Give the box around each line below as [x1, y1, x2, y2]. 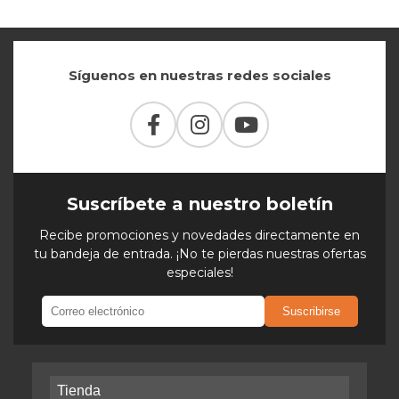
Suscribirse [281, 305, 340, 318]
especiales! [166, 265, 233, 281]
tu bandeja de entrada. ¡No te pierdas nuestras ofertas [33, 246, 366, 262]
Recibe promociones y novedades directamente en [39, 227, 360, 243]
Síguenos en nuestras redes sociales [68, 67, 331, 84]
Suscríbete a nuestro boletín [66, 193, 333, 215]
